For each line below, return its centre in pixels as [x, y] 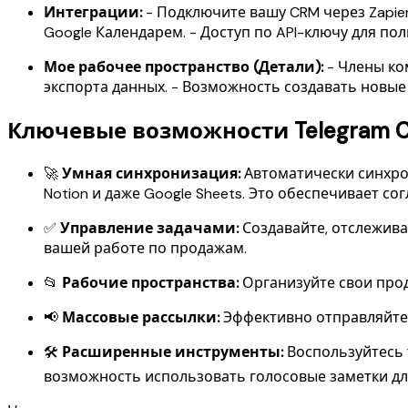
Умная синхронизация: [151, 173]
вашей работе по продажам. [145, 248]
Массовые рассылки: [141, 317]
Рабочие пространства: [150, 282]
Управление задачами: [149, 228]
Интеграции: [93, 13]
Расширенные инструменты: [173, 352]
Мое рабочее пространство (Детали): [184, 67]
